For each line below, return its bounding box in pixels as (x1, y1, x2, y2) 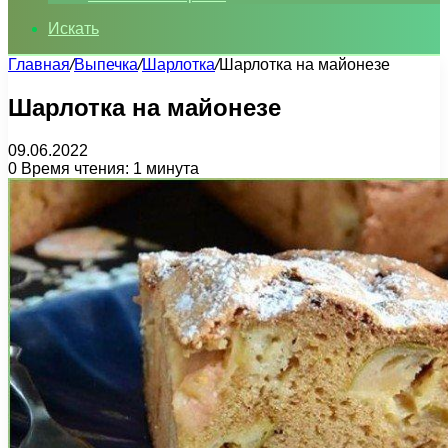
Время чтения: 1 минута (17, 159, 199, 177)
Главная (8, 56, 70, 73)
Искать (48, 20, 99, 37)
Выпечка (74, 56, 138, 73)
